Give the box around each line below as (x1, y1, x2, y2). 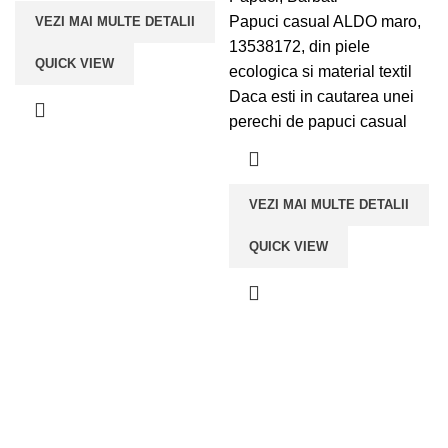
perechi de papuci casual (229, 112, 407, 130)
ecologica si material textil (229, 62, 412, 80)
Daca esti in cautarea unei (229, 87, 414, 105)
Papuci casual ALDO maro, (229, 12, 421, 30)
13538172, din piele (229, 37, 370, 55)
